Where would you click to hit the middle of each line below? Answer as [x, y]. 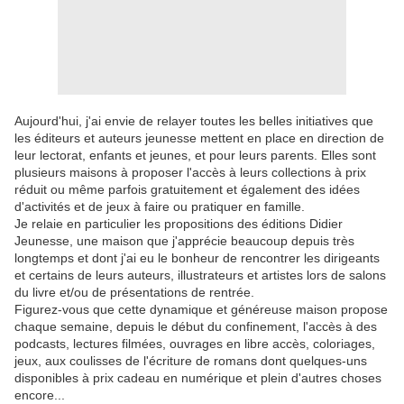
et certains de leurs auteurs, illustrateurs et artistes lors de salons [200, 275]
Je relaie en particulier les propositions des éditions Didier [179, 224]
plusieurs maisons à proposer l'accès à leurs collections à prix [190, 173]
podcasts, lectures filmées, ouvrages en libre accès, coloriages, [195, 344]
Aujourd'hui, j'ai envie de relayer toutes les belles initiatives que [194, 121]
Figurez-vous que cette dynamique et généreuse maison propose [201, 310]
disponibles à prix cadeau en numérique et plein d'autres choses [198, 378]
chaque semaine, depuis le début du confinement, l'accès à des [196, 327]
